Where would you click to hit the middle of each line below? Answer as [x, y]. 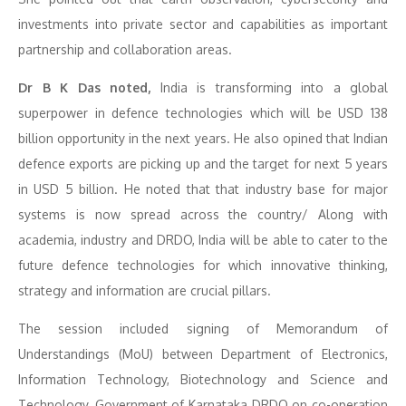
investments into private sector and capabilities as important [203, 24]
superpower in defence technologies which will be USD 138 [203, 113]
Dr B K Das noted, [84, 87]
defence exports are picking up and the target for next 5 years [203, 164]
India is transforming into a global [269, 87]
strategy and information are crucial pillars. [145, 290]
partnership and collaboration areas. [125, 49]
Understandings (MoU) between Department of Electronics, [203, 354]
